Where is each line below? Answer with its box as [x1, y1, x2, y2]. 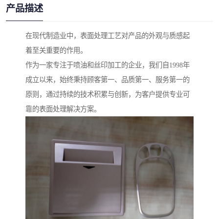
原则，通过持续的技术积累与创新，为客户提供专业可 [25, 90, 190, 99]
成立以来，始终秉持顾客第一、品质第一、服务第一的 [25, 76, 190, 84]
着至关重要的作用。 [25, 46, 87, 55]
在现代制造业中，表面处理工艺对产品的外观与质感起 [25, 32, 190, 40]
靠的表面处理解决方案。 [25, 105, 101, 113]
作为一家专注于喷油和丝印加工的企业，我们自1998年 [25, 61, 190, 69]
